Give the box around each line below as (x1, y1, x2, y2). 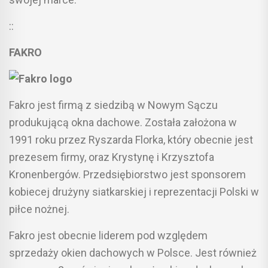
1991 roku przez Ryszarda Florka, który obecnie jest (9, 133, 253, 146)
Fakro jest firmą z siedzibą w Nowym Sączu (9, 98, 218, 111)
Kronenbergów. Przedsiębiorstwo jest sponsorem (9, 167, 246, 181)
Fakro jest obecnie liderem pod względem (9, 229, 208, 242)
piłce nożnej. (9, 202, 69, 215)
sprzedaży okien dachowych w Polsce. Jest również (9, 246, 257, 259)
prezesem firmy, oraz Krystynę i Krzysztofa (9, 150, 214, 163)
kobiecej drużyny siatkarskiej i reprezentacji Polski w (9, 185, 259, 198)
